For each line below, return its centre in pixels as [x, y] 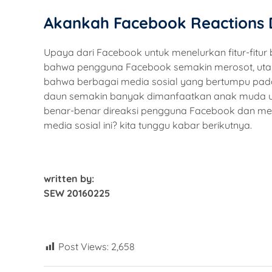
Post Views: [83, 247]
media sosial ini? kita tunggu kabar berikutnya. [148, 125]
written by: [69, 179]
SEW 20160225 [77, 193]
